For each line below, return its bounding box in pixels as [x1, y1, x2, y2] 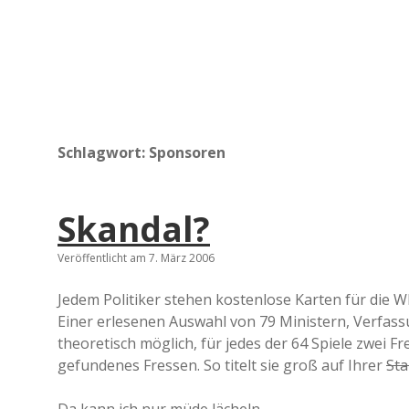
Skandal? [58, 205, 210, 252]
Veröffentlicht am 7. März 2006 [58, 250, 215, 266]
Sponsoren [149, 142, 225, 163]
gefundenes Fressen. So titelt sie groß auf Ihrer [58, 355, 386, 375]
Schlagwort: [58, 142, 149, 163]
